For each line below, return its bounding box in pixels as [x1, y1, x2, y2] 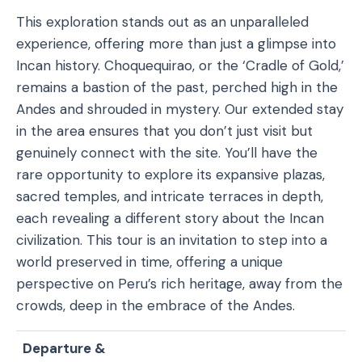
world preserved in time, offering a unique [16, 253, 283, 271]
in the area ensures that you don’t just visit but [16, 122, 313, 140]
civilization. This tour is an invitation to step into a [16, 231, 327, 249]
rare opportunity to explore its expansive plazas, [16, 166, 325, 183]
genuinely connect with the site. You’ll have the [16, 144, 318, 162]
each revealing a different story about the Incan [16, 209, 324, 227]
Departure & [23, 339, 106, 357]
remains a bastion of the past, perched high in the [16, 78, 338, 96]
